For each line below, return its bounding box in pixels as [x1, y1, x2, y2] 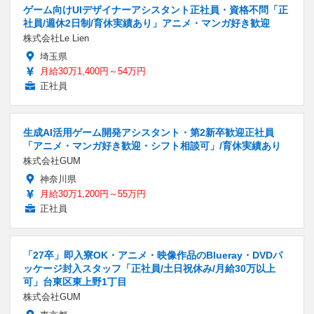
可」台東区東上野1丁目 [23, 275, 127, 287]
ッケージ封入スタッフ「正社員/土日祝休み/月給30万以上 [23, 262, 275, 274]
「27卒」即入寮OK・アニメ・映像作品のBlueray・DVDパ [23, 249, 282, 261]
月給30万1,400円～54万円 [40, 65, 146, 76]
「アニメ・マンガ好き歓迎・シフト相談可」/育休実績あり [23, 139, 281, 151]
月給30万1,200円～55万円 [40, 188, 146, 199]
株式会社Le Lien [23, 32, 89, 43]
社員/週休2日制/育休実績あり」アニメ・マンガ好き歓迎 [23, 17, 270, 29]
